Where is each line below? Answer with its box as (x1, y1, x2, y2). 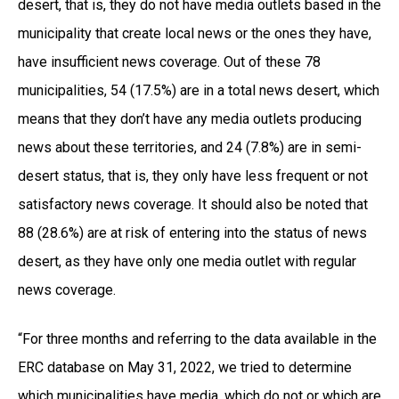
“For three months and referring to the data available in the (18, 330, 377, 347)
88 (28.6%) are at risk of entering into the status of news (18, 224, 367, 242)
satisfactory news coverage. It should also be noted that (18, 196, 368, 214)
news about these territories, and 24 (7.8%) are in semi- (18, 139, 362, 157)
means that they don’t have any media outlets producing (18, 110, 362, 128)
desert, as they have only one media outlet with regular (18, 253, 356, 271)
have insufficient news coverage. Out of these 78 (18, 53, 321, 71)
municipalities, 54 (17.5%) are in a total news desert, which (18, 82, 379, 100)
